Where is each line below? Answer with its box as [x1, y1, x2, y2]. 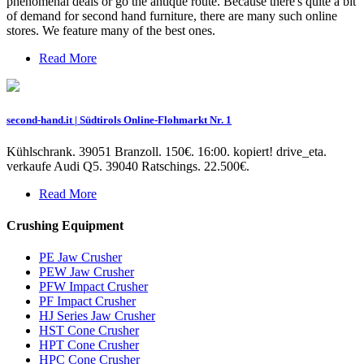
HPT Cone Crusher [39, 338, 139, 353]
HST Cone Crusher [39, 323, 139, 338]
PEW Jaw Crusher [39, 265, 134, 279]
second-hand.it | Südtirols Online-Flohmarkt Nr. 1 [6, 113, 232, 126]
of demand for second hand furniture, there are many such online [6, 9, 337, 24]
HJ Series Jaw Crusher [39, 309, 155, 323]
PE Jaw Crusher [39, 250, 122, 265]
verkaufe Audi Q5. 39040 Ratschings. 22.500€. [6, 158, 249, 173]
